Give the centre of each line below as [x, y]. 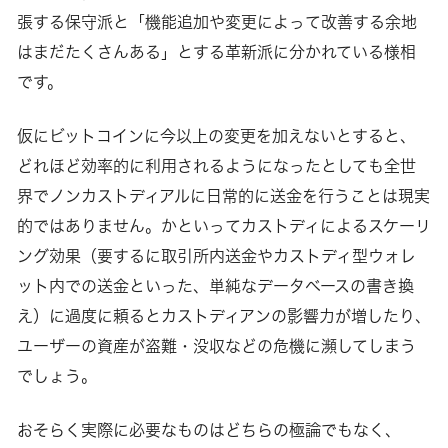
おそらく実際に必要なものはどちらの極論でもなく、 [208, 429]
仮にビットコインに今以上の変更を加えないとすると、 [216, 135]
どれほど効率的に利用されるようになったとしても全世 [216, 165]
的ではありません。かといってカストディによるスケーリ [223, 225]
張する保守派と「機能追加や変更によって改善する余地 [216, 21]
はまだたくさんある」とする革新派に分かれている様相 [216, 51]
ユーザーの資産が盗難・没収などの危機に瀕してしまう [216, 345]
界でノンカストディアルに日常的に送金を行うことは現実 [223, 195]
